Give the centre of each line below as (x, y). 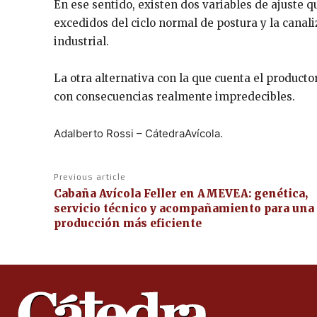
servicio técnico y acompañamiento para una (184, 208)
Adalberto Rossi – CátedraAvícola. (138, 133)
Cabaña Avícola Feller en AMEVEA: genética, (181, 193)
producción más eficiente (128, 223)
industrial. (81, 41)
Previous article (90, 177)
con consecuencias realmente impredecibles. (174, 96)
